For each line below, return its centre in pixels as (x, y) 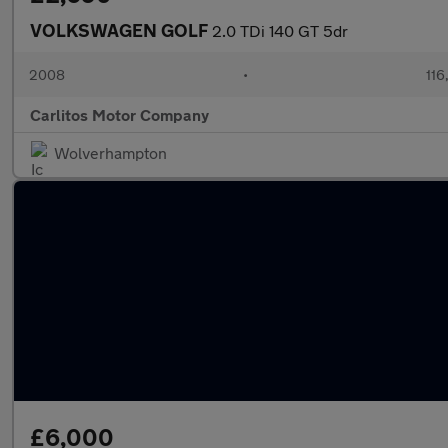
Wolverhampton (110, 152)
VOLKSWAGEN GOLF (121, 30)
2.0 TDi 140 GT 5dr (280, 30)
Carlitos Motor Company (119, 114)
